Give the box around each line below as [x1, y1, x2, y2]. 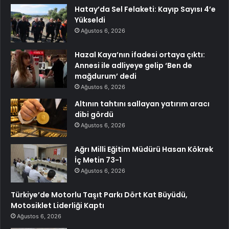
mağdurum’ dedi [75, 71, 136, 82]
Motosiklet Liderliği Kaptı [11, 200, 104, 211]
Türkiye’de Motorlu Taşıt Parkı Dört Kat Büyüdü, [11, 190, 188, 200]
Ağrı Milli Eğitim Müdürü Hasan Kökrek [75, 144, 213, 155]
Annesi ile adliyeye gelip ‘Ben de [75, 60, 192, 71]
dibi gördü [75, 109, 113, 120]
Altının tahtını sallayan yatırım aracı [75, 99, 210, 109]
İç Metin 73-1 [75, 155, 122, 166]
